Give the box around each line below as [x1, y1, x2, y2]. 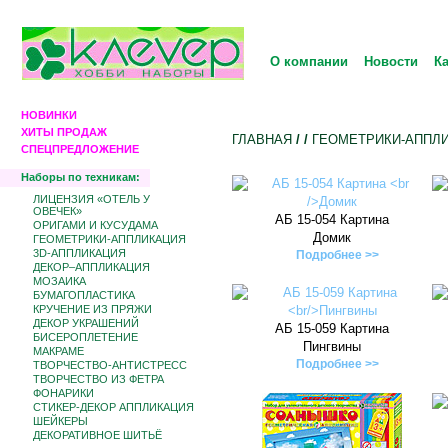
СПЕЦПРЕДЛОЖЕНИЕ [21, 143, 139, 155]
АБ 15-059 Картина [275, 321, 389, 336]
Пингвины [303, 339, 361, 354]
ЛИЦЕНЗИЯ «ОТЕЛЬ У [33, 193, 150, 205]
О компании [270, 54, 348, 69]
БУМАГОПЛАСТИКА [33, 289, 135, 301]
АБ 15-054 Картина [275, 212, 389, 227]
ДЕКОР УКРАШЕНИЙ [33, 317, 139, 329]
